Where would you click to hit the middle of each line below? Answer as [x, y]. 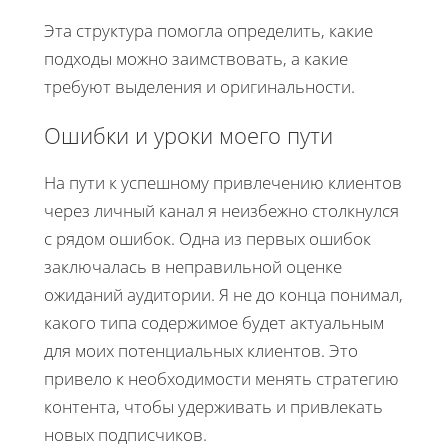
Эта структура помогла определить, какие [208, 31]
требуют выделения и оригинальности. [199, 87]
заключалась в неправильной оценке [193, 267]
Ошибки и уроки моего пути [188, 135]
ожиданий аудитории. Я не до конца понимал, [223, 295]
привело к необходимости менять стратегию [221, 379]
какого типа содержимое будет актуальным [214, 323]
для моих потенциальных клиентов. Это [201, 351]
